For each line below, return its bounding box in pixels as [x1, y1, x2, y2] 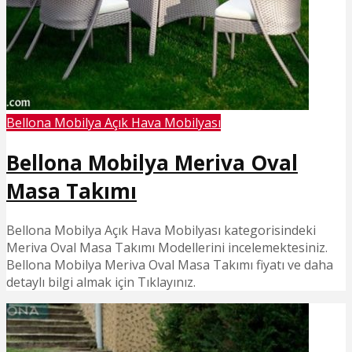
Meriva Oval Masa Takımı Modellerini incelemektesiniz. [6, 239, 328, 257]
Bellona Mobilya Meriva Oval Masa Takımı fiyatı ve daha [6, 256, 333, 274]
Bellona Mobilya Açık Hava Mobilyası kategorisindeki [6, 222, 316, 240]
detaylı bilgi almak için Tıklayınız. [6, 273, 196, 291]
